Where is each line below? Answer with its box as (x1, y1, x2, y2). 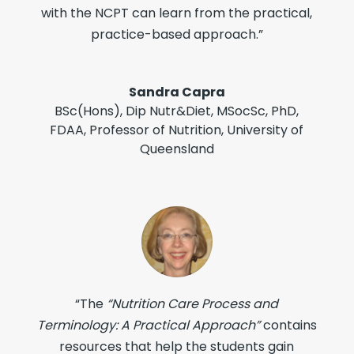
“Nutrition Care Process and (107, 294, 279, 313)
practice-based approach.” (90, 24, 263, 43)
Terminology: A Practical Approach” (36, 315, 260, 334)
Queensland (139, 139, 214, 158)
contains (259, 315, 317, 334)
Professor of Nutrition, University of (89, 120, 304, 139)
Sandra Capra (128, 82, 225, 101)
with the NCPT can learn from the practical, (41, 3, 313, 22)
